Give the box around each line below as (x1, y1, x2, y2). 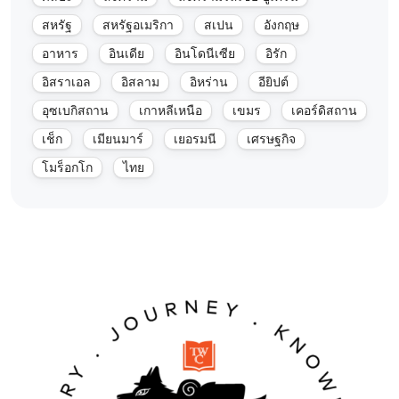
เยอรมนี (174, 131, 216, 146)
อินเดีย (109, 45, 144, 61)
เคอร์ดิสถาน (291, 102, 357, 118)
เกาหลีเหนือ (139, 102, 202, 118)
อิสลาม (121, 74, 159, 89)
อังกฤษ (264, 17, 299, 32)
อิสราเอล (42, 74, 91, 89)
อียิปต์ (258, 74, 289, 89)
